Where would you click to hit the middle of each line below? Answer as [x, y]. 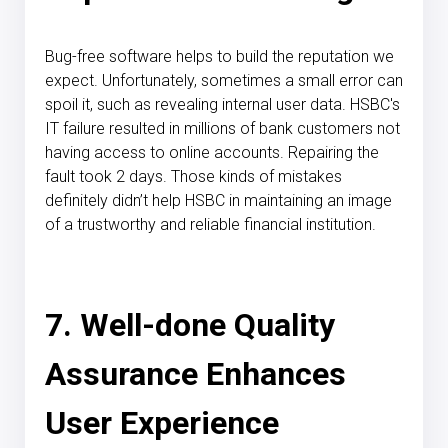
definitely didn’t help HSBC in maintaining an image [218, 200]
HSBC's [375, 104]
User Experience [162, 422]
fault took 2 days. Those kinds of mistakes [193, 176]
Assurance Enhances [195, 373]
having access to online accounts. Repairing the [212, 152]
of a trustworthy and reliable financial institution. [210, 224]
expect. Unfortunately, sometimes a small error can [224, 80]
